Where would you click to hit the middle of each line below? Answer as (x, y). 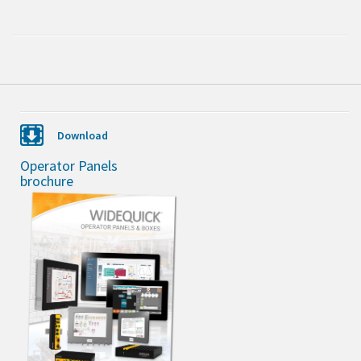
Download (83, 135)
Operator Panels (69, 166)
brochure (47, 181)
